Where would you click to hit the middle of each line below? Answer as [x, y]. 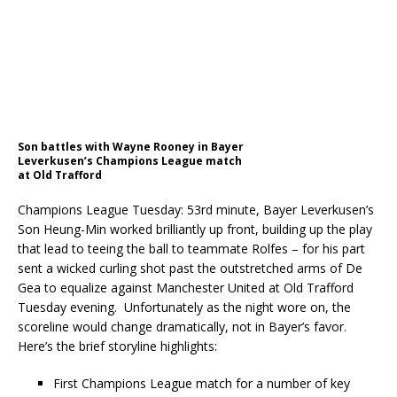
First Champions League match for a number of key [202, 383]
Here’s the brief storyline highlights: [117, 346]
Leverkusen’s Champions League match [130, 161]
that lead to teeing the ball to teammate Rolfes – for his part [191, 249]
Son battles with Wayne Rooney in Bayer [131, 147]
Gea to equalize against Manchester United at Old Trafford [186, 288]
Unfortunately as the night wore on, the [237, 307]
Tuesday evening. [71, 307]
